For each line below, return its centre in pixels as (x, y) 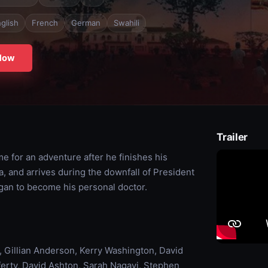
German (86, 23)
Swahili (126, 23)
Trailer (232, 137)
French (45, 23)
